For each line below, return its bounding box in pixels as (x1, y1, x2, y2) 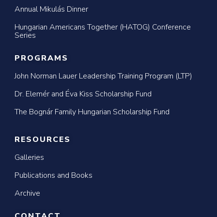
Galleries (15, 152, 44, 163)
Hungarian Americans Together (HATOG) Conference (15, 22, 191, 32)
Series (15, 30, 36, 41)
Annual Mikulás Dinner (15, 4, 88, 15)
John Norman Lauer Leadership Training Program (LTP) (15, 71, 192, 81)
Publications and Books (15, 170, 93, 181)
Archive (15, 188, 40, 199)
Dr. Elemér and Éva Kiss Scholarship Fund (15, 89, 152, 99)
